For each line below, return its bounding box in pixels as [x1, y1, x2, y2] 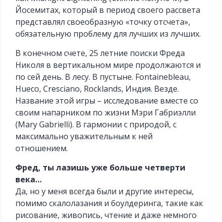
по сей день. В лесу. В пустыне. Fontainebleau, [15, 71, 191, 83]
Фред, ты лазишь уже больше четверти [15, 162, 186, 173]
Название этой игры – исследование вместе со [15, 95, 199, 107]
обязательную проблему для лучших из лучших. [15, 28, 201, 40]
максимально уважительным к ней [15, 131, 153, 142]
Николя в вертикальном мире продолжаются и [15, 59, 201, 71]
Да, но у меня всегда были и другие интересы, [15, 186, 194, 197]
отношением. [15, 143, 68, 154]
